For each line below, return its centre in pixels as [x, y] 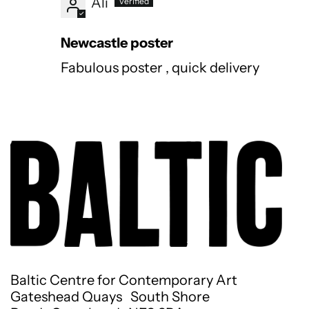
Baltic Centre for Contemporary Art [124, 280]
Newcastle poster [117, 43]
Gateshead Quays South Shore [110, 296]
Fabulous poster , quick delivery [160, 68]
